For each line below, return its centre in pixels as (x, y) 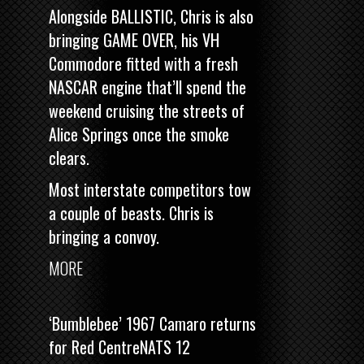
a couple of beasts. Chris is (131, 212)
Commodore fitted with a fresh (143, 63)
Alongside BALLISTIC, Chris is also (151, 16)
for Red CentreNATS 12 (119, 347)
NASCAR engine (95, 87)
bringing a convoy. (104, 236)
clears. (69, 157)
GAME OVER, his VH (161, 39)
